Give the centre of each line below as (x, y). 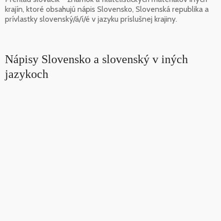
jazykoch (27, 74)
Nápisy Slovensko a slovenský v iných (96, 59)
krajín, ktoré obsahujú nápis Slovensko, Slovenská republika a (107, 9)
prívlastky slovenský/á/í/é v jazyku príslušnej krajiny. (91, 19)
